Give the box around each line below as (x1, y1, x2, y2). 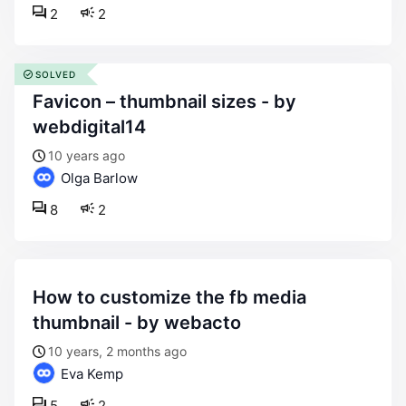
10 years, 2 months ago (48, 343, 187, 359)
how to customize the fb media (33, 286, 46, 308)
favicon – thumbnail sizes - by (33, 91, 43, 112)
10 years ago (48, 148, 125, 163)
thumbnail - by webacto (33, 312, 241, 333)
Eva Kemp (57, 365, 123, 382)
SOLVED (35, 69, 76, 80)
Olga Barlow (57, 169, 138, 187)
